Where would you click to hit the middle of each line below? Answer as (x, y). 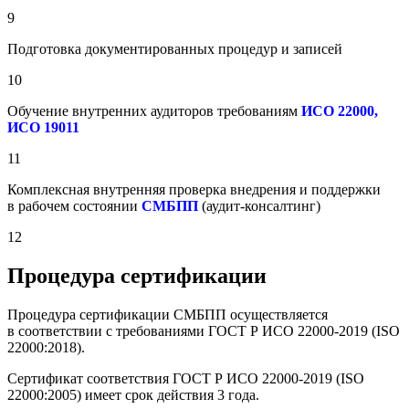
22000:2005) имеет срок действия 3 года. (133, 394)
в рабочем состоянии (74, 205)
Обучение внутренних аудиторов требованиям (154, 110)
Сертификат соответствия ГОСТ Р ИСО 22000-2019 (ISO (186, 378)
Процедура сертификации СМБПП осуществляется (168, 314)
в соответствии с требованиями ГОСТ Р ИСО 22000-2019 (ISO (204, 330)
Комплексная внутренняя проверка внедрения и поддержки (194, 189)
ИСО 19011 (43, 127)
